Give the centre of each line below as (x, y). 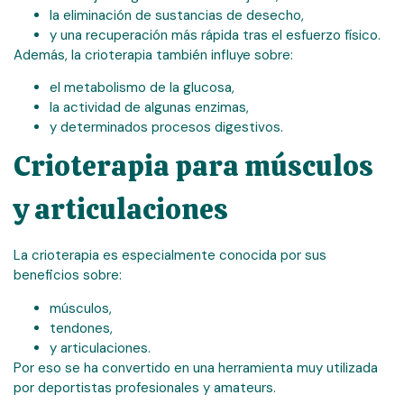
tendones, (81, 328)
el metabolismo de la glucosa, (142, 88)
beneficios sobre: (68, 275)
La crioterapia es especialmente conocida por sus (170, 256)
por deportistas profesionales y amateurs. (145, 387)
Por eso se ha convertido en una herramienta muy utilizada (196, 367)
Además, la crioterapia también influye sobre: (153, 55)
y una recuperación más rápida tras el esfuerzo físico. (215, 35)
